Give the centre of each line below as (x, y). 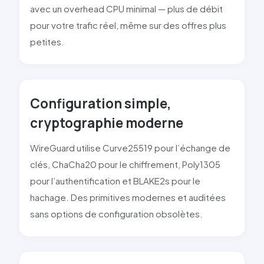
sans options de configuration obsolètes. (116, 214)
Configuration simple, (101, 103)
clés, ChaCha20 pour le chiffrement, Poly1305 (125, 164)
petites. (47, 42)
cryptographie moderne (107, 123)
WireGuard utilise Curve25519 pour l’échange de (130, 148)
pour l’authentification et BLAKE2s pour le (115, 181)
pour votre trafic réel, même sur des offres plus (128, 25)
